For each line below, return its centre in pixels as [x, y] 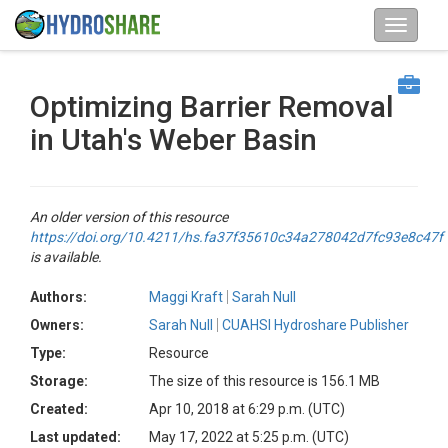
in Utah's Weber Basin [173, 139]
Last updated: [75, 437]
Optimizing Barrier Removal [212, 106]
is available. [66, 257]
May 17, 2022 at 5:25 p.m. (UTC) [249, 437]
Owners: [57, 325]
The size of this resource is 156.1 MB [264, 381]
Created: [59, 409]
